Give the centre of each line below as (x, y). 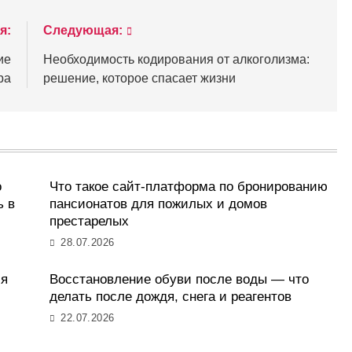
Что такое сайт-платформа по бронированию (188, 186)
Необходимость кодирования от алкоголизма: (177, 59)
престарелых (89, 221)
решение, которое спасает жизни (140, 78)
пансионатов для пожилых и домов (158, 203)
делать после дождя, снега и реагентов (170, 296)
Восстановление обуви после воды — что (179, 279)
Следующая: (83, 30)
